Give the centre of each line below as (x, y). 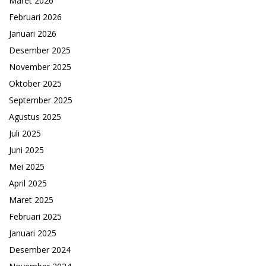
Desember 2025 (40, 50)
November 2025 (40, 67)
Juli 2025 (25, 134)
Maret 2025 (31, 200)
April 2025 (28, 183)
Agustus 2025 (35, 117)
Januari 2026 (33, 34)
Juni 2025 (26, 150)
